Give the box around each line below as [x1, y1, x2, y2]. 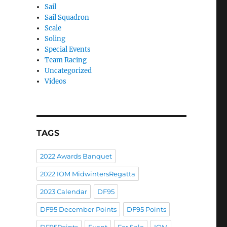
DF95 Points [126, 205, 166, 214]
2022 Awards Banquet [40, 152, 112, 161]
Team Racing [45, 56, 87, 65]
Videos [45, 77, 67, 86]
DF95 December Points [40, 205, 117, 214]
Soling [45, 34, 66, 44]
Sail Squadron [45, 13, 90, 22]
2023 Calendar [40, 187, 87, 196]
